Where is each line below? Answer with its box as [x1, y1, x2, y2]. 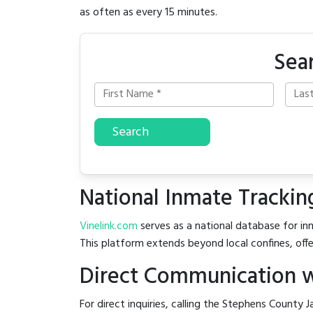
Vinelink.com [80, 217, 138, 235]
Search [112, 122, 149, 143]
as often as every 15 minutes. [80, 3, 217, 22]
